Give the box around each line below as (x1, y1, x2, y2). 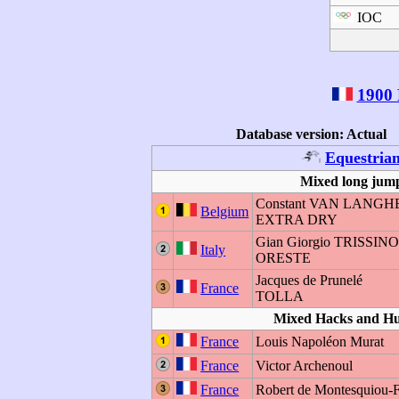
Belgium (200, 204, 249, 219)
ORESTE (256, 250, 312, 265)
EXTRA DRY (256, 212, 338, 227)
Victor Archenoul (256, 358, 354, 373)
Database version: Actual (235, 126, 387, 142)
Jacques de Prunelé (256, 273, 363, 288)
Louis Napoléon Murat (256, 334, 385, 349)
